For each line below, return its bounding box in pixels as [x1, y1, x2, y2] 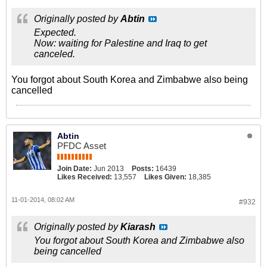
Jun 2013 [94, 164, 124, 173]
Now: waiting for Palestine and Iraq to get [34, 38, 207, 48]
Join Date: [57, 164, 92, 173]
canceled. [34, 49, 75, 59]
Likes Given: [144, 173, 187, 181]
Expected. [34, 27, 76, 38]
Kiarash [120, 222, 156, 232]
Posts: [132, 164, 154, 173]
